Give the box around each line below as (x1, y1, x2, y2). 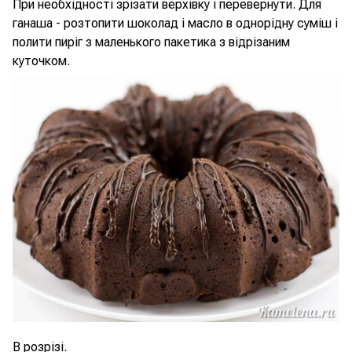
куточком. (13, 53, 70, 68)
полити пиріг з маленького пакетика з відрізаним (13, 35, 290, 49)
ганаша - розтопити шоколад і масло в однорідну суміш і (13, 16, 338, 31)
